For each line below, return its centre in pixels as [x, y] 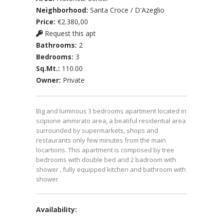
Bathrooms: [57, 45]
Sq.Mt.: [49, 68]
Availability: [57, 209]
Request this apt [69, 33]
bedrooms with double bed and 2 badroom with [106, 160]
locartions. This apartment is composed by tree [105, 150]
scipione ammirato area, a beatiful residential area [111, 121]
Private [74, 80]
